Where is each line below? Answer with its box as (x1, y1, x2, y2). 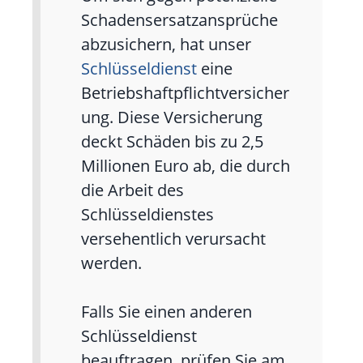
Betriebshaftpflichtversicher (81, 82, 289, 105)
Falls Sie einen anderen (81, 301, 252, 323)
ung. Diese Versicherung (81, 106, 263, 129)
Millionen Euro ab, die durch (81, 155, 290, 177)
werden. (81, 252, 142, 275)
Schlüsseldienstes (81, 203, 214, 226)
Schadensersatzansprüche (81, 9, 278, 32)
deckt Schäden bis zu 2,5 (81, 130, 263, 153)
